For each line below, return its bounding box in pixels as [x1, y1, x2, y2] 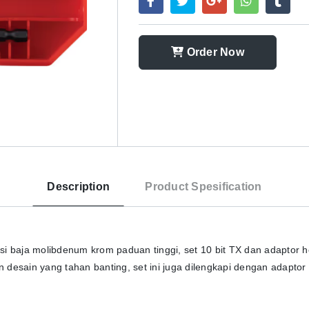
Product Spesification [145, 181, 262, 192]
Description [47, 181, 110, 192]
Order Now [183, 46, 244, 58]
